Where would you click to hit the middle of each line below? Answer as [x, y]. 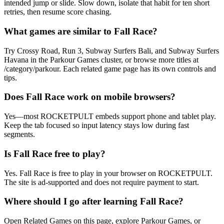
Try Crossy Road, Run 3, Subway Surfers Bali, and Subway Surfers [111, 50]
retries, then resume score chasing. [58, 12]
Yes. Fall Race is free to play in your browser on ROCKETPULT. [108, 173]
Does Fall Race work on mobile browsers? [90, 97]
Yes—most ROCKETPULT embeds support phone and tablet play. [110, 116]
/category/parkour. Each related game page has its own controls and [110, 68]
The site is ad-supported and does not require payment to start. [101, 182]
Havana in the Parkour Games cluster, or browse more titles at [101, 59]
